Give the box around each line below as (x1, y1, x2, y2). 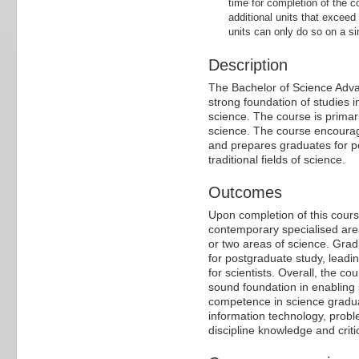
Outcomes (208, 184, 282, 202)
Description (208, 56, 288, 75)
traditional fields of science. (208, 153, 345, 167)
